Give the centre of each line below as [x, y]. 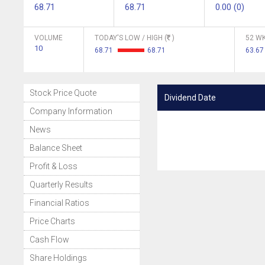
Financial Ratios [59, 203]
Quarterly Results [61, 185]
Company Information [71, 111]
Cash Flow [49, 240]
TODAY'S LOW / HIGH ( [131, 38]
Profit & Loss [54, 166]
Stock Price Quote [63, 93]
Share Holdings [58, 258]
